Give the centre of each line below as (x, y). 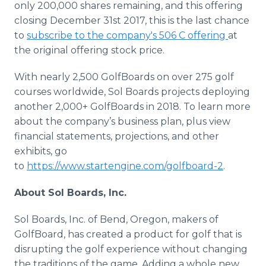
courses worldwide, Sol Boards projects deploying (132, 92)
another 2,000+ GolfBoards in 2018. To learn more (132, 107)
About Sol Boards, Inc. (70, 193)
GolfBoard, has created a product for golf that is (128, 234)
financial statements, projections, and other (117, 136)
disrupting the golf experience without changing (131, 249)
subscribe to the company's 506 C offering (127, 35)
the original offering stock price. (89, 50)
